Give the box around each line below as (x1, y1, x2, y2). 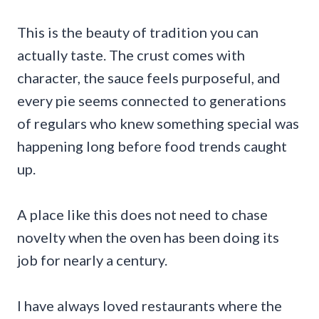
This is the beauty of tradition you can (17, 23, 258, 41)
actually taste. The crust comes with (17, 46, 245, 63)
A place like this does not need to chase (17, 205, 268, 223)
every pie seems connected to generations (17, 91, 286, 109)
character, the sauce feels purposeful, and (17, 68, 281, 86)
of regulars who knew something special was (17, 114, 299, 132)
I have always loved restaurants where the (17, 296, 282, 314)
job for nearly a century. (17, 251, 167, 268)
